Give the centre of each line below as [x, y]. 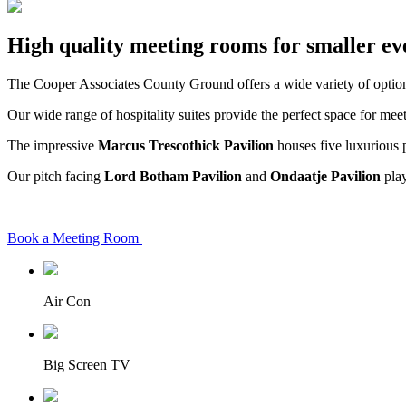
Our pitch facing [56, 177]
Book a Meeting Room [73, 238]
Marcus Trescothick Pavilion [186, 146]
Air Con [67, 302]
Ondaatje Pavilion [325, 177]
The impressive [53, 146]
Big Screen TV [87, 365]
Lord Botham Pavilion [173, 177]
